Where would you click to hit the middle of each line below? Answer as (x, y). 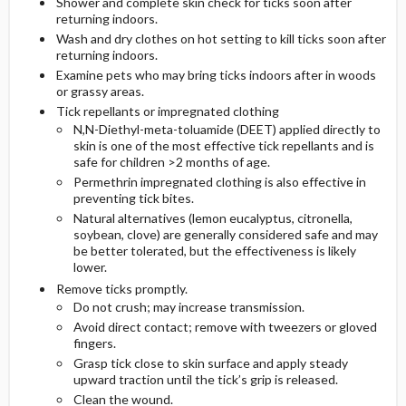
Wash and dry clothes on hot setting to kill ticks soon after (221, 39)
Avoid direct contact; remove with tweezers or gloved (225, 327)
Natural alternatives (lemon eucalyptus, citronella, (213, 218)
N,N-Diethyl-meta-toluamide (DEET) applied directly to (227, 130)
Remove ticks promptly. (121, 289)
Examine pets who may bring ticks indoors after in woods (216, 75)
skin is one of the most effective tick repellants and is (223, 146)
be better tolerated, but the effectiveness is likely (214, 251)
